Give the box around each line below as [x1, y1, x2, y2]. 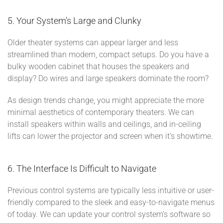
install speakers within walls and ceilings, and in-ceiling [7, 119, 201, 129]
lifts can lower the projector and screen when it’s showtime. [7, 131, 215, 141]
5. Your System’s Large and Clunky [7, 15, 143, 26]
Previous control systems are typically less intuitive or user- [7, 186, 214, 195]
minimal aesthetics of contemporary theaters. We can [7, 108, 194, 117]
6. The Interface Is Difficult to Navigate [7, 163, 158, 174]
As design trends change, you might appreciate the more [7, 96, 204, 105]
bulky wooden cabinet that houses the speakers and [7, 62, 189, 71]
